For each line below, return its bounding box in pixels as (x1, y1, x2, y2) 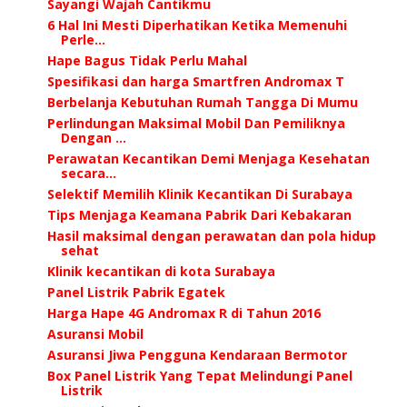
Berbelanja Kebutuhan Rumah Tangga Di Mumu (46, 93, 358, 111)
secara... (60, 164, 116, 182)
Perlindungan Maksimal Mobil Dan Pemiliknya (46, 114, 345, 132)
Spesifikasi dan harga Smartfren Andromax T (46, 72, 344, 90)
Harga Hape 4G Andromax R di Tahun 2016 (46, 303, 321, 322)
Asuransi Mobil (46, 324, 144, 342)
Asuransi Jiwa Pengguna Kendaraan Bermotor (46, 345, 347, 363)
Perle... (60, 30, 105, 48)
